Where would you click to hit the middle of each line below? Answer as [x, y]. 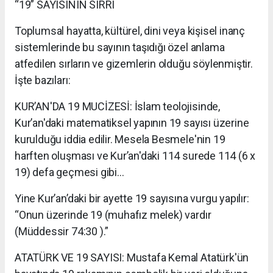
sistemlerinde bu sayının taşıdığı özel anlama [120, 47]
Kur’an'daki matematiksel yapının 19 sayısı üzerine [132, 122]
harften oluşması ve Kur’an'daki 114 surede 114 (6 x [135, 155]
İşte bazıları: [43, 80]
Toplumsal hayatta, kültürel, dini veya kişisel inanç [130, 30]
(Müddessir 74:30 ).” [62, 231]
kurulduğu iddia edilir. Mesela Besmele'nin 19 [120, 139]
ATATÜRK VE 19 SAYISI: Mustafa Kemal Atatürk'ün [132, 257]
